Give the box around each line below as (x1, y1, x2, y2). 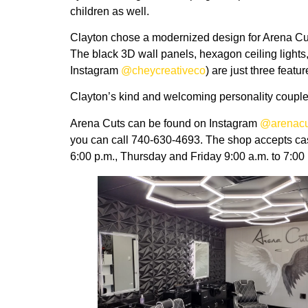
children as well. (70, 5, 149, 17)
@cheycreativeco (121, 64, 206, 76)
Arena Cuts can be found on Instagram (70, 117, 260, 129)
